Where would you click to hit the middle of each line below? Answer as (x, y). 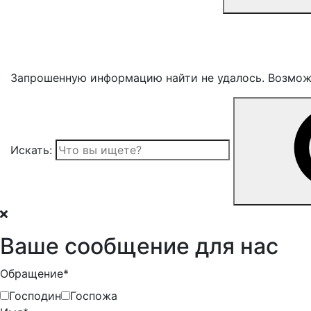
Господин (35, 296)
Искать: (31, 150)
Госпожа (94, 296)
